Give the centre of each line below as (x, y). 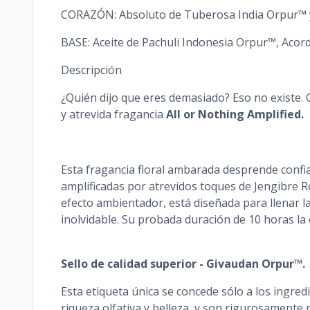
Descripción (91, 70)
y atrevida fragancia (113, 114)
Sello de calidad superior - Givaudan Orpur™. (183, 263)
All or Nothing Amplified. (235, 114)
